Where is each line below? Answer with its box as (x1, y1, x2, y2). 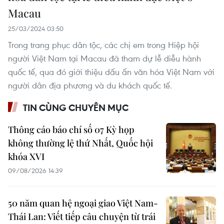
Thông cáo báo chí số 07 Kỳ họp (8, 123, 134, 135)
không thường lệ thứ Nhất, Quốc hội (8, 136, 153, 149)
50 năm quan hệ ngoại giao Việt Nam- (8, 196, 158, 209)
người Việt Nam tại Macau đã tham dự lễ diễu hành (8, 52, 201, 64)
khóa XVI (8, 150, 44, 162)
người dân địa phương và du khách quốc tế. (8, 79, 172, 91)
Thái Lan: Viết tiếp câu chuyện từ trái (8, 210, 155, 222)
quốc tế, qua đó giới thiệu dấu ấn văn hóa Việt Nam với (8, 65, 214, 77)
